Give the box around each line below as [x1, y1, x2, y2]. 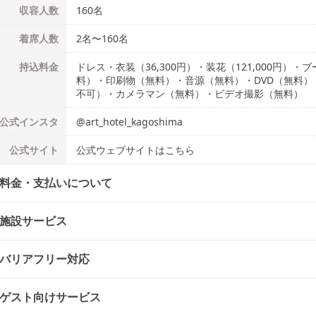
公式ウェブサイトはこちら [76, 143, 195, 157]
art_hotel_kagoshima [85, 115, 183, 128]
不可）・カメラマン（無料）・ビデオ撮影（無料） [76, 87, 303, 100]
